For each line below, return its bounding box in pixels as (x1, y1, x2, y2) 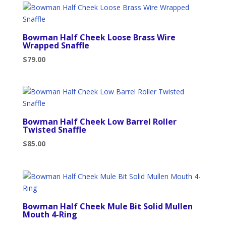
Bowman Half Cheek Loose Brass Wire (22, 32, 176, 43)
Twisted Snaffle (22, 124, 86, 136)
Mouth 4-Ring (22, 208, 77, 220)
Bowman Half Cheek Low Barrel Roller (22, 116, 177, 128)
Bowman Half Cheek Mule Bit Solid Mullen (22, 200, 193, 212)
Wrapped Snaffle (22, 40, 89, 51)
